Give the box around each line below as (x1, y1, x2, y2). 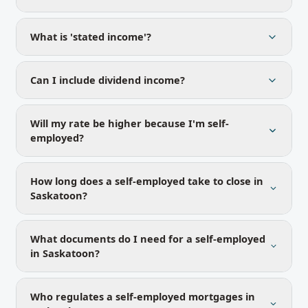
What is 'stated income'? (30, 30, 151, 43)
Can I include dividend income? (30, 73, 185, 87)
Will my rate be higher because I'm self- (30, 116, 229, 130)
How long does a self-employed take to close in (30, 174, 263, 188)
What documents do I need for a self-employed (30, 232, 265, 245)
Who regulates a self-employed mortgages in (30, 289, 255, 303)
